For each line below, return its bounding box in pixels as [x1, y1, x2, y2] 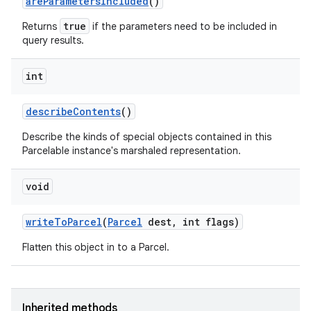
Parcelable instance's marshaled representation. [22, 144, 241, 157]
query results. [22, 34, 84, 47]
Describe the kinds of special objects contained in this [22, 131, 271, 143]
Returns [22, 20, 60, 33]
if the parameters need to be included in [90, 20, 277, 33]
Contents [73, 105, 121, 118]
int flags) [177, 215, 239, 228]
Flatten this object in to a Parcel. [22, 241, 169, 253]
